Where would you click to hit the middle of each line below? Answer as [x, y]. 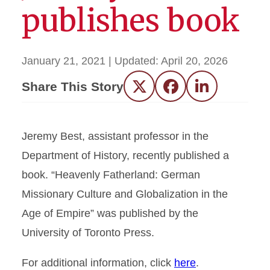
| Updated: [135, 61]
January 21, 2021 [64, 61]
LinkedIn [222, 91]
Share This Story [73, 86]
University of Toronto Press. [88, 233]
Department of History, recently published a [125, 155]
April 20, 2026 [194, 61]
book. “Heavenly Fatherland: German [111, 175]
